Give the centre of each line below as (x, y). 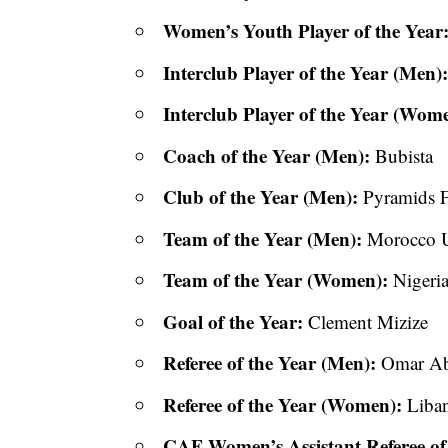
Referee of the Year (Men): (270, 363)
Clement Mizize (366, 321)
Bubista (402, 155)
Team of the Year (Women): (276, 280)
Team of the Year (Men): (263, 238)
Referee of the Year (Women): (283, 404)
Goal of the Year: (233, 321)
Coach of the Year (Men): (267, 155)
